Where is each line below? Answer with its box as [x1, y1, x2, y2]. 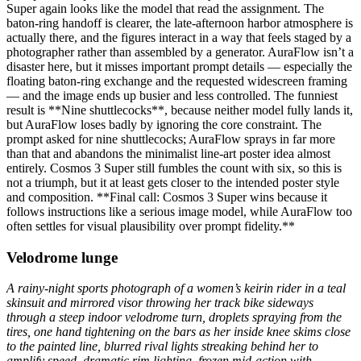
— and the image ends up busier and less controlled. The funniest [6, 88, 338, 102]
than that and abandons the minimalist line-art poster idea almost [6, 146, 330, 160]
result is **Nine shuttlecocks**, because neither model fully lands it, [6, 102, 353, 117]
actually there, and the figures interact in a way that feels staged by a [6, 30, 351, 44]
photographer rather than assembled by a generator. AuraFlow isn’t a [6, 44, 354, 59]
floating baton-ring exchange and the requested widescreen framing [6, 73, 347, 88]
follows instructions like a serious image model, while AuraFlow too [6, 204, 352, 218]
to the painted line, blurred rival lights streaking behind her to [6, 339, 318, 354]
